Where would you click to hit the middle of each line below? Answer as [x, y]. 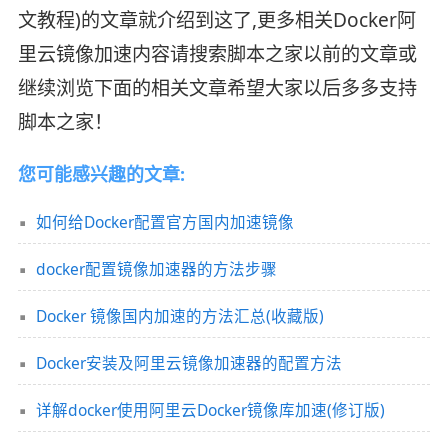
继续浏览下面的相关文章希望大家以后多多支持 [217, 88]
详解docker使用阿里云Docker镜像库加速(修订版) [210, 410]
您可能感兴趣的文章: [101, 174]
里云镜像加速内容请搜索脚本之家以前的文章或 [217, 54]
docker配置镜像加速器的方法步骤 [156, 269]
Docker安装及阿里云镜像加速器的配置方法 [188, 363]
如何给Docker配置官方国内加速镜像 [164, 222]
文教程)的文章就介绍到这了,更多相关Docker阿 [216, 20]
